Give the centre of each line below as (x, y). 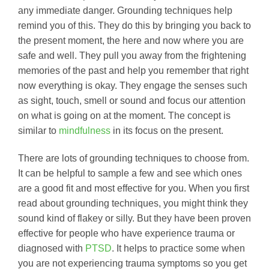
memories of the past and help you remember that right (133, 70)
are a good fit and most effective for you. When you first (134, 188)
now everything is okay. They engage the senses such (133, 85)
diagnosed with (52, 248)
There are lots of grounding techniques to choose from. (134, 158)
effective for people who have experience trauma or (126, 233)
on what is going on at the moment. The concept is (124, 115)
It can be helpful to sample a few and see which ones (130, 173)
